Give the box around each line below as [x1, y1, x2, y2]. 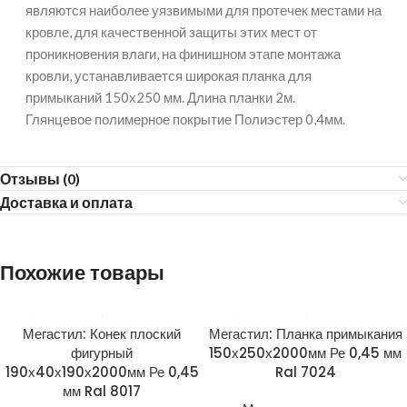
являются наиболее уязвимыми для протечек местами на [25, 2, 382, 18]
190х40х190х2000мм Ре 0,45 [5, 362, 199, 382]
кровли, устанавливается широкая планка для [25, 67, 312, 84]
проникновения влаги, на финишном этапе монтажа [25, 45, 341, 62]
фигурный [71, 343, 133, 362]
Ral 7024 [274, 362, 336, 382]
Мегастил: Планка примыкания [208, 324, 402, 343]
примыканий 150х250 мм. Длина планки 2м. [25, 89, 295, 105]
